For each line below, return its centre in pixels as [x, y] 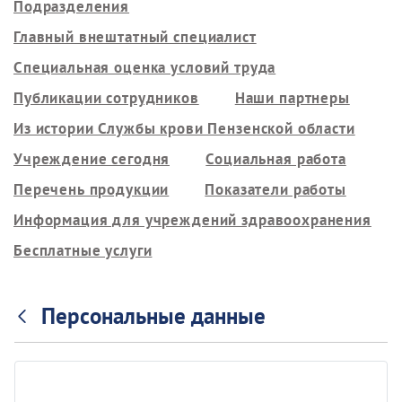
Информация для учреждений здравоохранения [192, 219]
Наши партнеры [292, 97]
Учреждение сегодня [92, 158]
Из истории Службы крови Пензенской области [184, 128]
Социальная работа [276, 158]
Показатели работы [275, 189]
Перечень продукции [92, 189]
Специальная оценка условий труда [145, 67]
